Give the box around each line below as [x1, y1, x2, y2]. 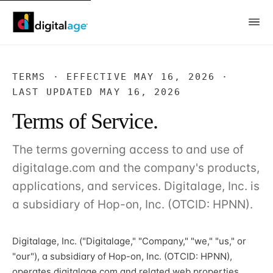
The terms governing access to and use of [12, 142, 244, 157]
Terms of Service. [12, 108, 158, 133]
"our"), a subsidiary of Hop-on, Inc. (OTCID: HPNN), [12, 250, 232, 262]
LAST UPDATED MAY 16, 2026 [12, 86, 182, 97]
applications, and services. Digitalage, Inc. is [12, 179, 260, 193]
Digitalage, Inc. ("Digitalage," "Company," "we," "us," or [12, 235, 246, 247]
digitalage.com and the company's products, [12, 160, 260, 175]
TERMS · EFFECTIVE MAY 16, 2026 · [12, 71, 229, 82]
